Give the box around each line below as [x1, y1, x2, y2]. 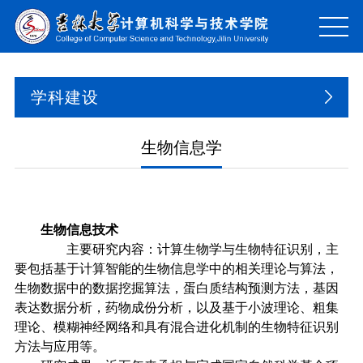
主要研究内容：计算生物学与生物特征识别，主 [41, 242, 339, 256]
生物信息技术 [41, 223, 118, 237]
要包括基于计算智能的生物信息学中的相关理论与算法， [15, 262, 339, 275]
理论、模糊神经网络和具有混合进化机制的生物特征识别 [15, 320, 339, 334]
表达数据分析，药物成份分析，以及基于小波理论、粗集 [15, 301, 339, 314]
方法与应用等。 [15, 340, 105, 353]
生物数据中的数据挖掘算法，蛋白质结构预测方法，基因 [15, 281, 339, 295]
